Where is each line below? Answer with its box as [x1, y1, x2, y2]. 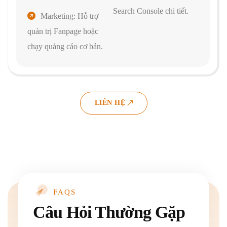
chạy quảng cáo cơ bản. [27, 42, 103, 51]
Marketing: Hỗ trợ [41, 11, 98, 20]
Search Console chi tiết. [112, 6, 188, 15]
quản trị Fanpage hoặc [27, 26, 98, 35]
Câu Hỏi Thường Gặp [33, 203, 185, 222]
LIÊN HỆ [94, 98, 125, 106]
